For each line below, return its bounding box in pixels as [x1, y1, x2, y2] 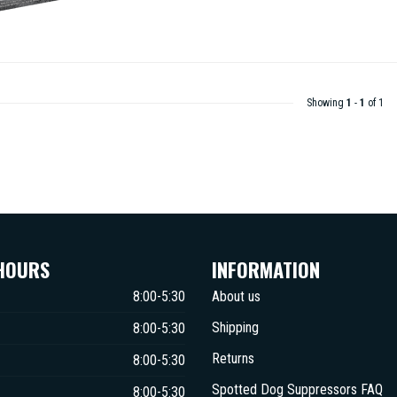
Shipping [212, 319, 259, 336]
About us [212, 288, 261, 305]
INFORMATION [212, 254, 320, 284]
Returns [212, 350, 254, 367]
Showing [306, 97, 346, 109]
